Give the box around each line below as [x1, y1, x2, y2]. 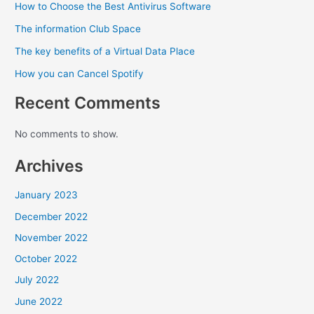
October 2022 [15, 253, 78, 265]
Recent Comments [15, 92, 161, 113]
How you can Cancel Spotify [15, 67, 144, 79]
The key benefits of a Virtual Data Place [15, 45, 196, 57]
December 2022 [15, 210, 88, 222]
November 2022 [15, 231, 88, 243]
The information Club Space [15, 22, 142, 34]
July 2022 [15, 274, 60, 286]
